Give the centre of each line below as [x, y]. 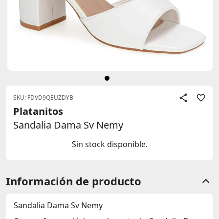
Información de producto [74, 181]
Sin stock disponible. [109, 144]
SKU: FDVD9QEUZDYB [43, 98]
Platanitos [38, 111]
